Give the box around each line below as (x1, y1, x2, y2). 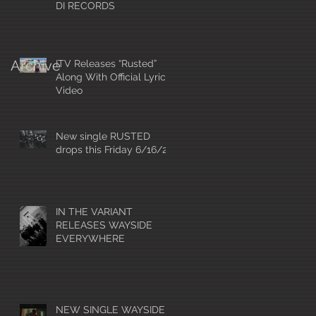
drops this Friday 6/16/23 (56, 144, 172, 156)
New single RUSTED (56, 130, 150, 142)
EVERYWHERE (56, 233, 125, 245)
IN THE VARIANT (56, 206, 133, 218)
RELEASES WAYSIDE (56, 219, 152, 231)
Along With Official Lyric (56, 71, 166, 83)
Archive (11, 57, 61, 75)
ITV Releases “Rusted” (56, 58, 157, 70)
